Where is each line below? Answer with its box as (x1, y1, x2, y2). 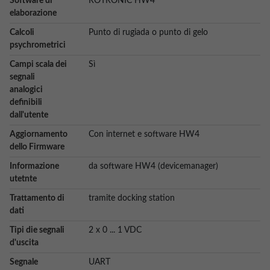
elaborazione (10, 9, 57, 17)
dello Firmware (10, 143, 64, 151)
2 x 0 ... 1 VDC (89, 226, 142, 234)
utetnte (10, 175, 37, 183)
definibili (10, 98, 42, 107)
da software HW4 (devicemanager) (89, 162, 218, 171)
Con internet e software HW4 (89, 130, 199, 139)
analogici (10, 86, 43, 94)
